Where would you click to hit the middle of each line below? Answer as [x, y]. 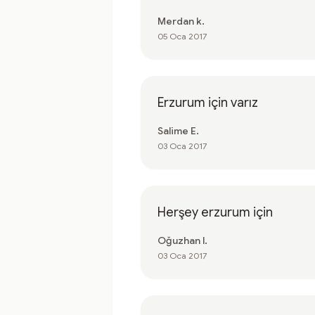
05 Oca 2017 [182, 36]
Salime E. [178, 131]
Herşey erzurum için [215, 212]
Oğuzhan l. [182, 240]
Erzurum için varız [208, 103]
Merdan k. [181, 21]
